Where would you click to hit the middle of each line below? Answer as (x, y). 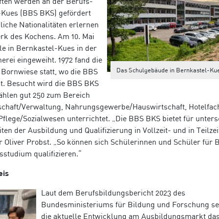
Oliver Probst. (29, 142)
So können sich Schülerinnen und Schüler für (136, 142)
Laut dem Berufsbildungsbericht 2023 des (113, 193)
